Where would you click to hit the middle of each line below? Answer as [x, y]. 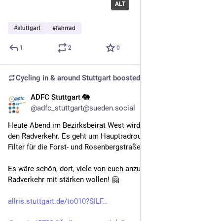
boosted [126, 78]
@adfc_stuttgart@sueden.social [83, 108]
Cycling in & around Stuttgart [63, 78]
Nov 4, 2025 [194, 98]
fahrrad [66, 28]
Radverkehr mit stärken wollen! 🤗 [63, 180]
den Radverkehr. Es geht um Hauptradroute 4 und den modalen [110, 136]
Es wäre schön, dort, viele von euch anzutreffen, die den [99, 169]
